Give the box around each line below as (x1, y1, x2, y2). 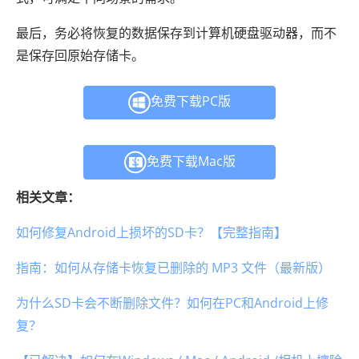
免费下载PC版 (151, 92, 231, 111)
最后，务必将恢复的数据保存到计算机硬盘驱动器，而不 (16, 24, 337, 42)
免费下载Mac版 (147, 152, 236, 171)
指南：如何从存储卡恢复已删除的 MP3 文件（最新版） (16, 259, 331, 277)
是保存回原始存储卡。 (16, 46, 144, 65)
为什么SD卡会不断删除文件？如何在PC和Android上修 (16, 294, 329, 313)
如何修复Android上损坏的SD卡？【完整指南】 (16, 224, 287, 242)
